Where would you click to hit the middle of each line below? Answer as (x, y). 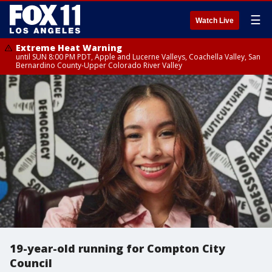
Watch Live (215, 21)
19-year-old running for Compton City (117, 248)
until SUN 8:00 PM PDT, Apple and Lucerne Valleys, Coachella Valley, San (138, 57)
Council (31, 263)
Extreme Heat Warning (69, 48)
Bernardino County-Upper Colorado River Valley (99, 65)
